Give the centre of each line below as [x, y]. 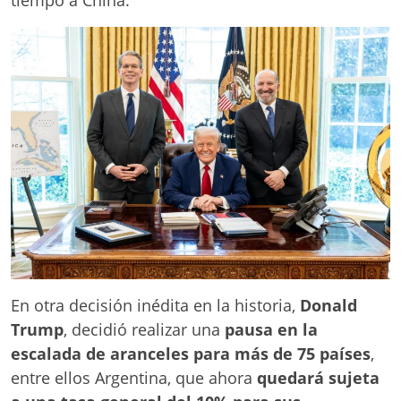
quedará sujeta [318, 378]
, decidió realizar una [144, 330]
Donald [328, 306]
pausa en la [271, 330]
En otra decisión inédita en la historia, [155, 306]
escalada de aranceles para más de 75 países [191, 354]
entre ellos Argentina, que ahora [134, 378]
